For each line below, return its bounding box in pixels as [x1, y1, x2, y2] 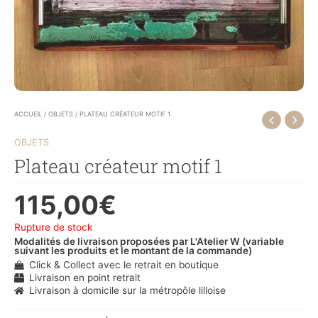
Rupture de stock [14, 221, 92, 234]
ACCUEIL [14, 109, 42, 118]
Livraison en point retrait [28, 271, 141, 283]
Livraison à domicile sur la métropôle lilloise [28, 284, 226, 296]
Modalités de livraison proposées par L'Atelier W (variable [14, 235, 284, 247]
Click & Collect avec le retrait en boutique [28, 258, 219, 270]
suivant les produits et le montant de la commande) [14, 244, 252, 256]
